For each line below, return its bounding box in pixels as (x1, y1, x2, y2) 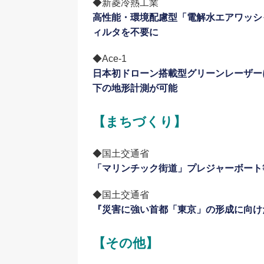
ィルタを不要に (93, 27, 159, 38)
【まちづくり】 (93, 114, 187, 130)
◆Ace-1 (93, 54, 127, 64)
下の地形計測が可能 (93, 83, 177, 94)
